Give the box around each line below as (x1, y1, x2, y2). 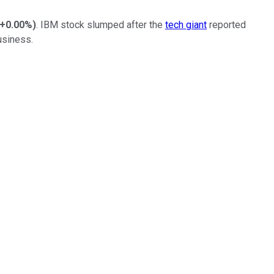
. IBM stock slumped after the (36, 18, 165, 31)
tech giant (165, 18, 207, 31)
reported (207, 18, 246, 31)
